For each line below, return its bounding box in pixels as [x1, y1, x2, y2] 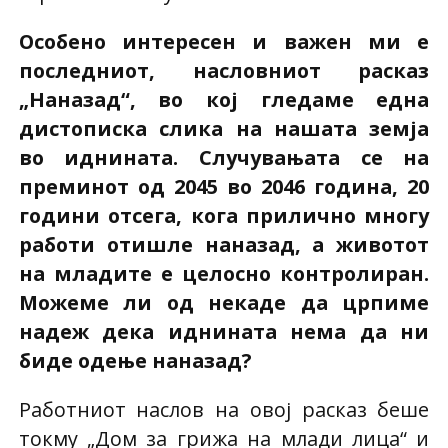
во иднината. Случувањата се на [18, 143, 430, 171]
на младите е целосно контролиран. [18, 259, 430, 287]
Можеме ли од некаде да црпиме [18, 288, 430, 316]
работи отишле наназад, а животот [18, 230, 430, 258]
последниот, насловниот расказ [18, 56, 430, 84]
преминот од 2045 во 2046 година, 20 [18, 172, 430, 200]
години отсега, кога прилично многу [18, 201, 430, 229]
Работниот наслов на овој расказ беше [18, 395, 430, 423]
